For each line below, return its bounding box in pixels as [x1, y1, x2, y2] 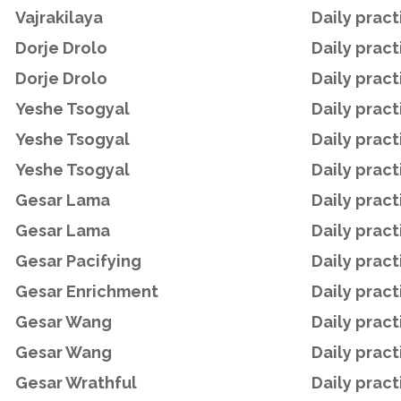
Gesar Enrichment [15, 281, 158, 301]
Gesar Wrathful [15, 372, 137, 392]
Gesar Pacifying [15, 251, 141, 270]
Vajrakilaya [15, 7, 103, 27]
